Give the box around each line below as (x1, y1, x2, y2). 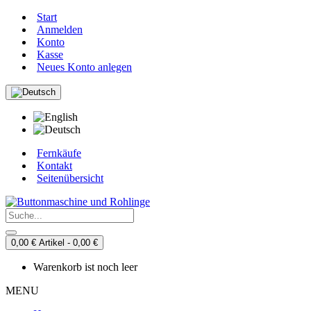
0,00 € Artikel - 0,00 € (39, 237, 98, 248)
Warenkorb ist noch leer (33, 261, 137, 273)
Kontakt (37, 160, 72, 171)
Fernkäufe (37, 147, 81, 159)
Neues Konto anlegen (37, 61, 132, 73)
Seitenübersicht (37, 172, 103, 184)
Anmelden (37, 24, 83, 35)
